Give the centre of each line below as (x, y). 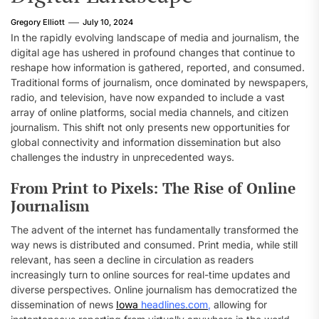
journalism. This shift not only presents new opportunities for (150, 127)
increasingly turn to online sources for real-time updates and (151, 274)
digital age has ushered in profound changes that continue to (153, 52)
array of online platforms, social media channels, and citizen (150, 112)
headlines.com (174, 304)
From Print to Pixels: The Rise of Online (153, 188)
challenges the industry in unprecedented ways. (122, 157)
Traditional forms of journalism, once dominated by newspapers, (159, 82)
